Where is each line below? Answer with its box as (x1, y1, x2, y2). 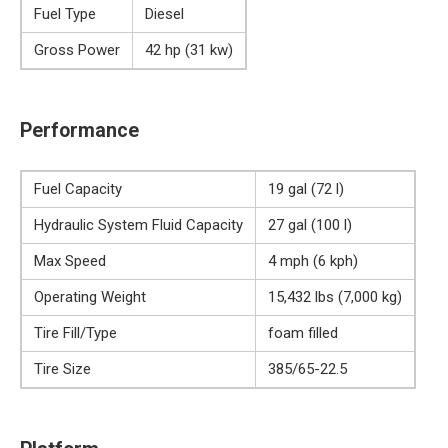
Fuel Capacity (34, 180, 122, 199)
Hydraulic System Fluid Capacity (34, 216, 243, 235)
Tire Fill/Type (34, 324, 117, 343)
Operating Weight (34, 288, 146, 307)
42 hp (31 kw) (145, 41, 233, 60)
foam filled (268, 324, 338, 343)
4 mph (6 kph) (268, 252, 358, 271)
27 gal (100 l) (268, 216, 352, 235)
